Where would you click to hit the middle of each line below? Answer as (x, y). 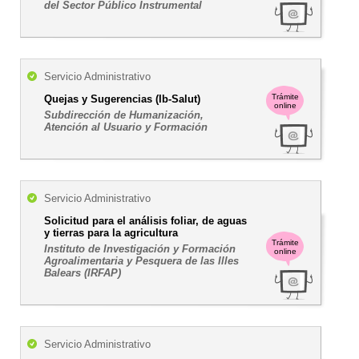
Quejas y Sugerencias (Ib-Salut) (122, 99)
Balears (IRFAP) (83, 273)
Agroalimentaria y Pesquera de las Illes (141, 261)
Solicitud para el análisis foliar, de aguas (145, 221)
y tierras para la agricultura (111, 233)
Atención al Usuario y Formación (126, 127)
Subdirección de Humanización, (124, 115)
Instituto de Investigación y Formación (140, 249)
